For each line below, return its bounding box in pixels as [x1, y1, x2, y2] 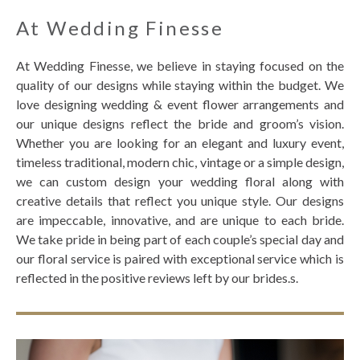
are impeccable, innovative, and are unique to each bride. [16, 212, 344, 227]
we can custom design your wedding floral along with [16, 174, 344, 189]
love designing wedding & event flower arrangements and [16, 96, 344, 112]
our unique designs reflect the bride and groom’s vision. [16, 116, 344, 131]
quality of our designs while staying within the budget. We [16, 77, 344, 92]
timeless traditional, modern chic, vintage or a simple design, [16, 154, 344, 170]
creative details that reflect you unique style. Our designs [16, 193, 344, 208]
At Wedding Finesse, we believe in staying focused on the [16, 58, 344, 73]
